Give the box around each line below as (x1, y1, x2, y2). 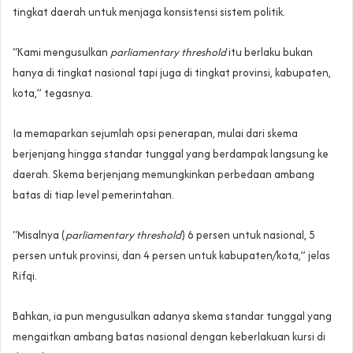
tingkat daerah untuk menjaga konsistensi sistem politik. (13, 4, 285, 20)
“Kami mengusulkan (13, 44, 110, 61)
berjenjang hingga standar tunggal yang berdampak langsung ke (13, 146, 329, 162)
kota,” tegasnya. (13, 85, 93, 102)
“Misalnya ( (13, 227, 65, 243)
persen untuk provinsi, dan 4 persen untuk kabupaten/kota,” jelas (13, 247, 330, 264)
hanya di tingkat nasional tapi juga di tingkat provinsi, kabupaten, (13, 65, 331, 81)
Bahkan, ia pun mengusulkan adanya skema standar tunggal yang (13, 308, 332, 325)
